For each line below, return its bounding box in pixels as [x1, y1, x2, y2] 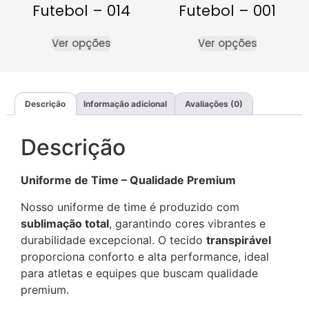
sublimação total [21, 216, 109, 230]
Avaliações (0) [184, 98, 243, 109]
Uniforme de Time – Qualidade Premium [21, 173, 236, 188]
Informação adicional [83, 98, 168, 109]
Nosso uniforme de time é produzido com [21, 199, 239, 214]
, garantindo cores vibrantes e [109, 216, 266, 230]
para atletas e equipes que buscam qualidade [21, 266, 258, 280]
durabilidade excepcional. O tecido [21, 232, 206, 247]
